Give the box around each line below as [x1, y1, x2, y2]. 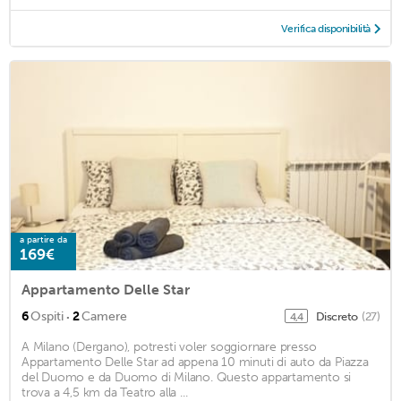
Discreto [315, 309, 360, 323]
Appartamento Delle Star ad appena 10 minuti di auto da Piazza [21, 354, 369, 370]
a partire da [20, 234, 67, 245]
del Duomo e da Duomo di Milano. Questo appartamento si [21, 369, 352, 385]
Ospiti [30, 308, 64, 324]
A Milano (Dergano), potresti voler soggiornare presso [21, 338, 317, 354]
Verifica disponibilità [280, 21, 371, 35]
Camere [81, 308, 127, 324]
